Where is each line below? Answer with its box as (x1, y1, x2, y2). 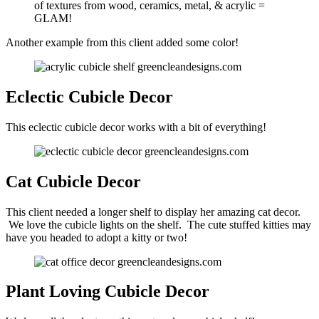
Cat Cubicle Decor (6, 172, 145, 191)
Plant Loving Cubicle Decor (6, 282, 214, 301)
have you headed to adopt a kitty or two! (6, 231, 190, 244)
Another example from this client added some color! (6, 36, 239, 48)
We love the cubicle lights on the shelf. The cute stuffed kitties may (6, 218, 311, 231)
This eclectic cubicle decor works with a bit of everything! (6, 120, 272, 133)
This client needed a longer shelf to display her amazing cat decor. (6, 205, 300, 218)
